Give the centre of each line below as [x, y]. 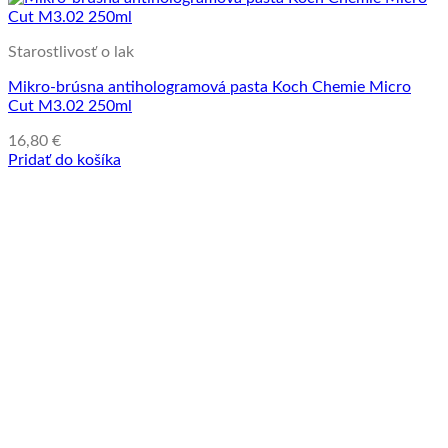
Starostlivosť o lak [71, 51]
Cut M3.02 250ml [70, 105]
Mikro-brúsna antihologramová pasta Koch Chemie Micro [209, 86]
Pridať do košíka [64, 159]
